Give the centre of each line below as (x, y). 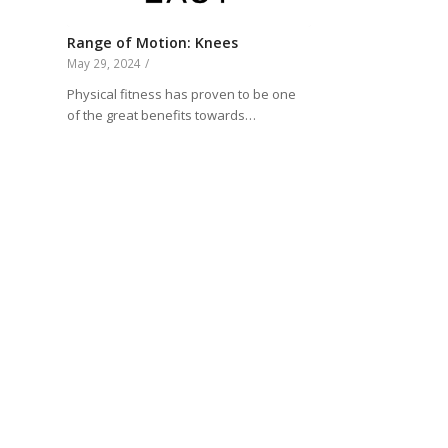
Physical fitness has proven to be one (181, 94)
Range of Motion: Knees (152, 43)
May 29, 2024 (104, 63)
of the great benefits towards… (161, 115)
